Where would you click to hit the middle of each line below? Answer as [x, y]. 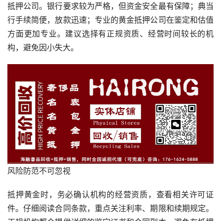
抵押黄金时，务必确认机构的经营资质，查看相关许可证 [110, 195]
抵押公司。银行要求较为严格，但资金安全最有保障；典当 [110, 6]
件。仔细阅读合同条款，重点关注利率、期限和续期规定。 [110, 208]
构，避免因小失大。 [43, 48]
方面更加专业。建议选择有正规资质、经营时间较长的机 [110, 34]
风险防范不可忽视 [39, 171]
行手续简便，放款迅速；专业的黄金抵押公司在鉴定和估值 [110, 20]
